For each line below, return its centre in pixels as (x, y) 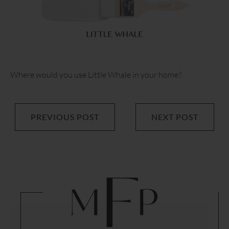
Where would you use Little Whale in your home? (96, 75)
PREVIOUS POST (65, 117)
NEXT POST (175, 117)
